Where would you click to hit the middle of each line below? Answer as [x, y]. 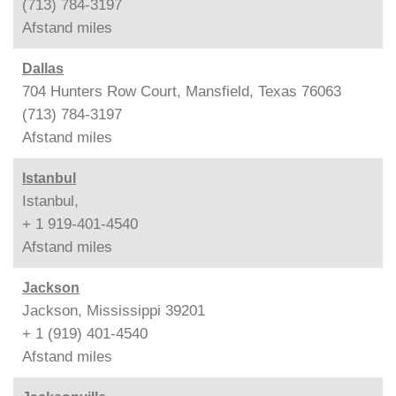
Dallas [43, 68]
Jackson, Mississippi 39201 [114, 310]
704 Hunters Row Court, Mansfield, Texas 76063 [182, 91]
